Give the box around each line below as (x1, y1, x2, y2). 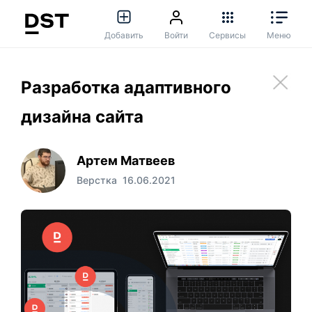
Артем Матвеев (77, 153, 175, 168)
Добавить (104, 30, 143, 40)
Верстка (77, 173, 117, 186)
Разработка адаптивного (21, 77, 231, 97)
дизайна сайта (21, 106, 143, 127)
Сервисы (209, 30, 246, 40)
